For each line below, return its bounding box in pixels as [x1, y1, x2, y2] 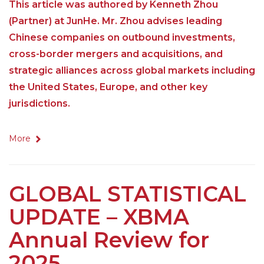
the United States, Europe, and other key [9, 81, 207, 93]
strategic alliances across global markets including [9, 65, 255, 77]
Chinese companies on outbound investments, [9, 32, 235, 44]
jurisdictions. [9, 98, 70, 110]
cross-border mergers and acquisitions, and [9, 48, 223, 60]
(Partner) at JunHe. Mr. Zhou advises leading [9, 15, 222, 27]
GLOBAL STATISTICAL [9, 181, 246, 207]
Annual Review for [9, 227, 209, 253]
